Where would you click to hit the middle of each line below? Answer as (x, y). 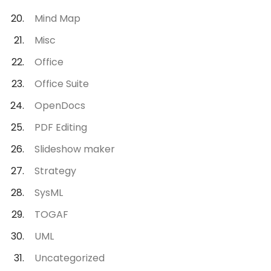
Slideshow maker (75, 149)
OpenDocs (60, 105)
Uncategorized (70, 258)
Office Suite (62, 83)
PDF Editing (61, 127)
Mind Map (58, 18)
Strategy (56, 171)
